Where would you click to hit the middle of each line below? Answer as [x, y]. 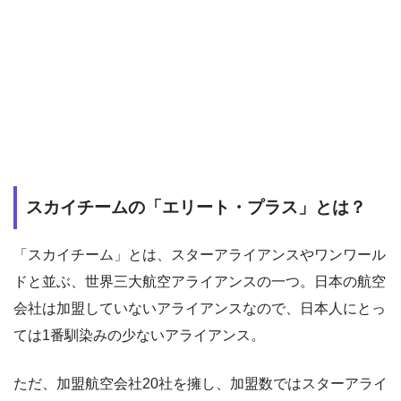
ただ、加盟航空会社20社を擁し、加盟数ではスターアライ [200, 383]
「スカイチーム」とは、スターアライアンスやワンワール [200, 254]
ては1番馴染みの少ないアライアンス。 [139, 335]
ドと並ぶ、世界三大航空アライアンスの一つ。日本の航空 [200, 281]
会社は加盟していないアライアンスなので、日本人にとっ [200, 308]
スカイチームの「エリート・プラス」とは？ [196, 208]
